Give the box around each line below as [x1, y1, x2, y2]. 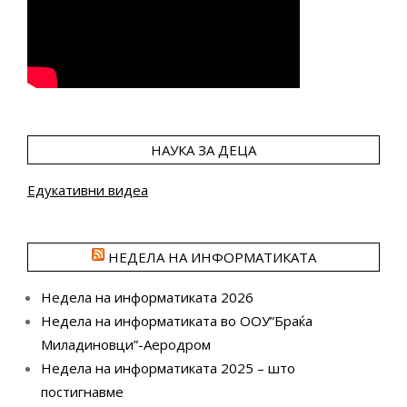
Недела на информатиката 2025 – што [41, 359, 295, 378]
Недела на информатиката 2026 [41, 288, 253, 307]
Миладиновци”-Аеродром [41, 335, 211, 354]
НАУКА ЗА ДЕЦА [151, 141, 256, 160]
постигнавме [41, 382, 124, 402]
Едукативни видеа [27, 181, 148, 200]
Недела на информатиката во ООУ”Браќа [41, 312, 313, 331]
